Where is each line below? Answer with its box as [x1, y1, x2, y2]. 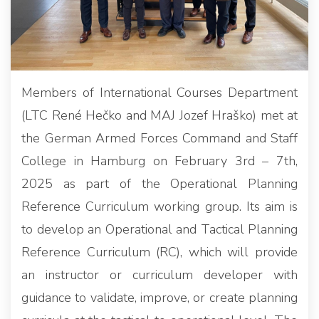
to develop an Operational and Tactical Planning [21, 220, 298, 238]
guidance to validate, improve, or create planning [21, 288, 298, 306]
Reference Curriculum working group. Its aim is [21, 197, 298, 215]
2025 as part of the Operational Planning [21, 174, 298, 192]
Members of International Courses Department [21, 83, 298, 101]
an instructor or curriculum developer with [21, 266, 298, 283]
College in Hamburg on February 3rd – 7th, [21, 152, 298, 169]
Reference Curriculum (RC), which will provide [21, 243, 298, 261]
